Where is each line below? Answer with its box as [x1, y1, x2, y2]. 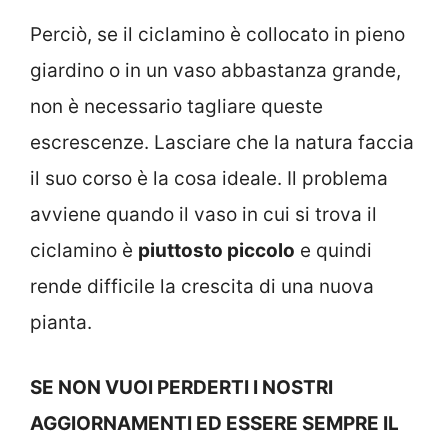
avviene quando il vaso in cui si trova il [30, 203, 377, 227]
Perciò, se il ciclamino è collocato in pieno [30, 23, 405, 47]
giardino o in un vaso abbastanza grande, [30, 59, 401, 83]
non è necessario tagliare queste [30, 95, 323, 119]
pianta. [30, 311, 92, 335]
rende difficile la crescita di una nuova [30, 275, 374, 299]
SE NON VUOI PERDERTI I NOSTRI [30, 375, 333, 399]
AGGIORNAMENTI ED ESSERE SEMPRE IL [30, 411, 399, 435]
